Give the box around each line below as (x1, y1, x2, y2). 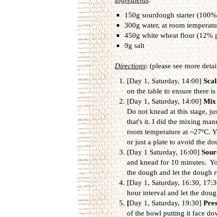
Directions (114, 62, 146, 70)
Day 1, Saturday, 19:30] (129, 199, 203, 207)
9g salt (124, 41, 144, 49)
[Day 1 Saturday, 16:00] (126, 148, 201, 156)
